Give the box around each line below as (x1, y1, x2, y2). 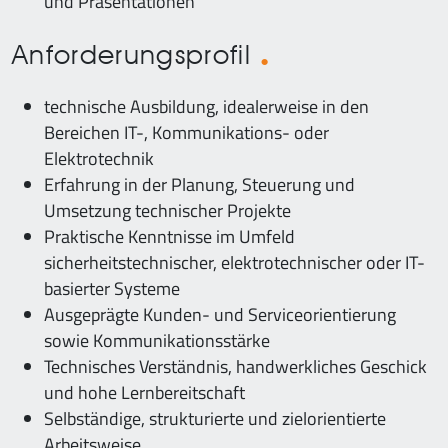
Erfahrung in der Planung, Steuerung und (44, 171, 355, 198)
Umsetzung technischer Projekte (44, 197, 291, 224)
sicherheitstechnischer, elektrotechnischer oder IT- (44, 249, 425, 276)
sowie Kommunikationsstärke (44, 327, 270, 354)
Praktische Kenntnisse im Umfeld (44, 223, 295, 250)
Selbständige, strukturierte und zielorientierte (44, 405, 386, 432)
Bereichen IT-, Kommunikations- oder (44, 119, 329, 146)
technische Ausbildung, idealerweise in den (44, 93, 369, 120)
